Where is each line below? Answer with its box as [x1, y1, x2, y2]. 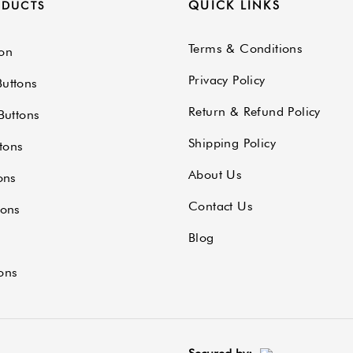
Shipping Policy [188, 136, 276, 151]
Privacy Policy [188, 72, 266, 88]
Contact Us [188, 199, 253, 214]
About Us [188, 167, 243, 183]
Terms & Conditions [188, 41, 303, 57]
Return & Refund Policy [188, 104, 321, 120]
